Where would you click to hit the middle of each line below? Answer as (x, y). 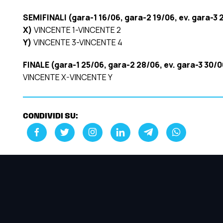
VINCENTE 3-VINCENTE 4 (78, 42)
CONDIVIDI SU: (50, 116)
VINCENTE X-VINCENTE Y (67, 77)
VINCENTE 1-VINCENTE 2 (77, 30)
